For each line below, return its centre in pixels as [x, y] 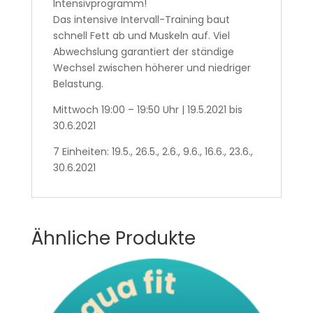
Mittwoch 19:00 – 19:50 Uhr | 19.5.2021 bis [147, 109]
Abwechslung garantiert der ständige [143, 51]
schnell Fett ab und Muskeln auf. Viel [141, 35]
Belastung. [78, 83]
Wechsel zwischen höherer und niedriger [152, 67]
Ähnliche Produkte [113, 238]
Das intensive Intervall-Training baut [141, 19]
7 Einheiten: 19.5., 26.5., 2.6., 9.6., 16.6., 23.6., [153, 151]
